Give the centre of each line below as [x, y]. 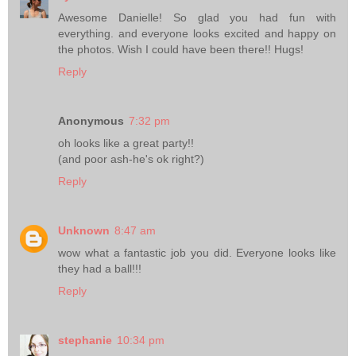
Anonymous [91, 121]
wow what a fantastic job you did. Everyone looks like [197, 253]
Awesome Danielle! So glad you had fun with [197, 18]
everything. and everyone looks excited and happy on [197, 34]
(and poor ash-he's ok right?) [131, 159]
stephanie [85, 341]
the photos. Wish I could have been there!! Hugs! [181, 50]
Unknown [84, 231]
